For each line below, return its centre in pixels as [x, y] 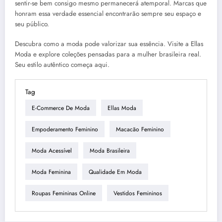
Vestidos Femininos [138, 193]
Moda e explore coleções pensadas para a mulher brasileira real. [108, 55]
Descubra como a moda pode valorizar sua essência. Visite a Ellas [109, 44]
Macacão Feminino [140, 129]
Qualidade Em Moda [115, 172]
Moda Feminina [51, 172]
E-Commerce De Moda [61, 108]
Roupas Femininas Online [64, 193]
